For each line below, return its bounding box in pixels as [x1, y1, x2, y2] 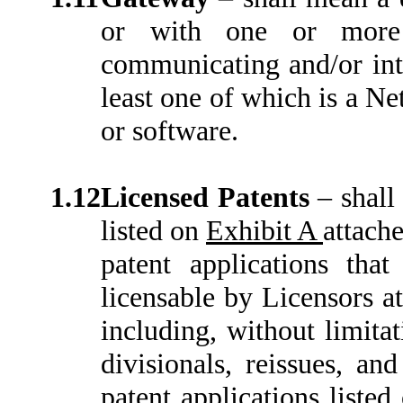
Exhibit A [206, 214, 323, 247]
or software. [101, 114, 238, 148]
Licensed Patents [101, 181, 318, 214]
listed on [101, 214, 206, 247]
